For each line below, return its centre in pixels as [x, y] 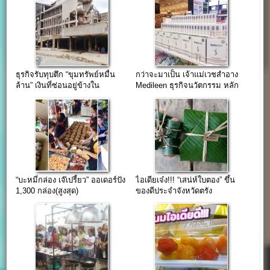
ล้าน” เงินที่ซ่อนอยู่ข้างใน [58, 86]
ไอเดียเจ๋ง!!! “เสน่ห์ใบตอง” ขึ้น [185, 180]
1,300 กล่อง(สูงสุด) [47, 190]
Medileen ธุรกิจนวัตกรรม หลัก [187, 86]
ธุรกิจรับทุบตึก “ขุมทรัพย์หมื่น [66, 75]
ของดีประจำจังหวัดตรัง [174, 190]
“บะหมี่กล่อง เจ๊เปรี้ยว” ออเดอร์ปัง [71, 180]
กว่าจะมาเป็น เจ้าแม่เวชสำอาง [187, 75]
